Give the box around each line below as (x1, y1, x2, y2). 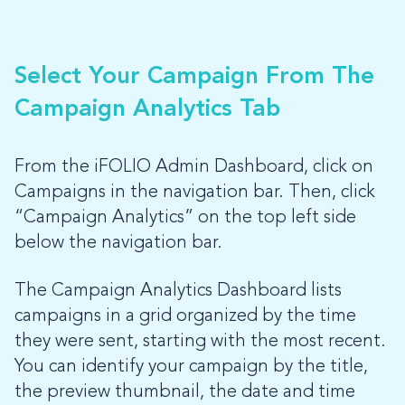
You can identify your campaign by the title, (14, 358, 368, 377)
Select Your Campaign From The (14, 65, 374, 89)
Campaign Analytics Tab (14, 98, 280, 122)
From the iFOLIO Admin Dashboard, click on (14, 158, 373, 177)
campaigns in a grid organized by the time (14, 307, 356, 326)
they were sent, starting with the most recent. (14, 333, 386, 352)
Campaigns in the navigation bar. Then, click (14, 184, 375, 202)
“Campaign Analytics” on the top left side (14, 209, 356, 228)
